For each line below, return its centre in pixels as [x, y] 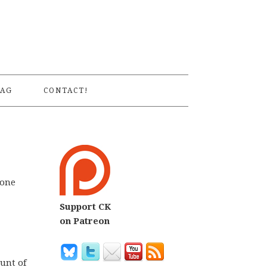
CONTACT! [66, 91]
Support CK [85, 207]
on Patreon [85, 221]
